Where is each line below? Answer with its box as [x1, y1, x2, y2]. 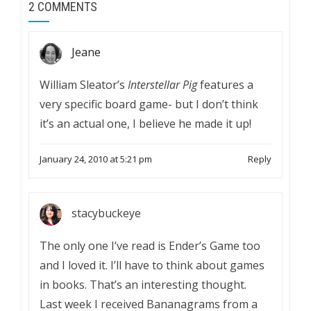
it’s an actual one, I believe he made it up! [40, 116, 251, 131]
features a [197, 77, 253, 92]
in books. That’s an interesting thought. [40, 277, 246, 292]
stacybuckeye [72, 205, 141, 221]
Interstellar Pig [128, 77, 197, 92]
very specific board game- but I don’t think [40, 96, 258, 112]
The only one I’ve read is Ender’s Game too [40, 238, 260, 253]
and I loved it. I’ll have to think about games [40, 258, 264, 273]
